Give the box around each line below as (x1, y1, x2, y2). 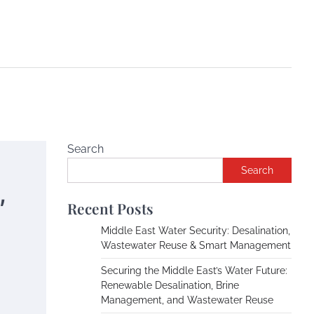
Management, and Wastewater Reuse (101, 294, 273, 306)
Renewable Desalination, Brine (101, 280, 239, 291)
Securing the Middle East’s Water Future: (101, 265, 287, 276)
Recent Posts (67, 198, 153, 218)
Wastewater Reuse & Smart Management (101, 240, 291, 251)
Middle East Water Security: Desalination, (101, 225, 290, 236)
